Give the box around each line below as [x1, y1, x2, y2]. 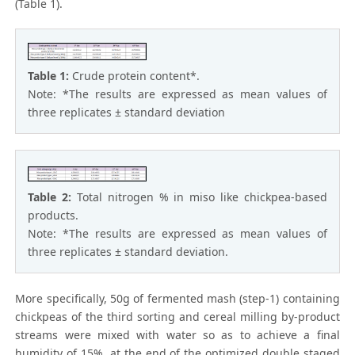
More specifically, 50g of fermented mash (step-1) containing [15, 291, 340, 307]
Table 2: [28, 189, 77, 205]
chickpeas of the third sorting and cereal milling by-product [15, 309, 340, 325]
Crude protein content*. [72, 68, 200, 84]
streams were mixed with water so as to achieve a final [15, 327, 340, 343]
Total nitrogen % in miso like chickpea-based [77, 189, 327, 205]
